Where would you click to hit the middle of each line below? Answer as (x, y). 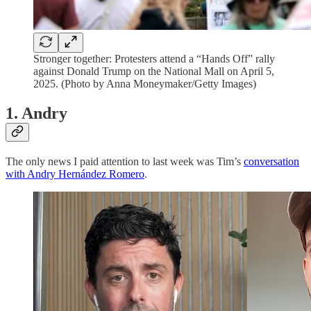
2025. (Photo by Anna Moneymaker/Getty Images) (145, 84)
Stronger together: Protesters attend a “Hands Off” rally (154, 59)
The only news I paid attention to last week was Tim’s (125, 161)
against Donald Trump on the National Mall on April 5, (154, 71)
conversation (271, 161)
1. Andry (36, 113)
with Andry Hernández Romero (75, 174)
